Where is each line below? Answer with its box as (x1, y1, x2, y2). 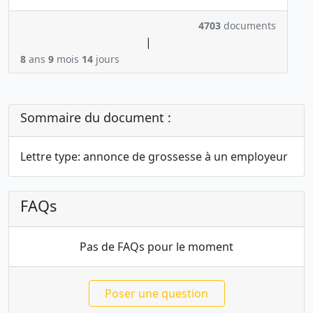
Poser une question (105, 286, 208, 302)
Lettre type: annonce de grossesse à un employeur (20, 149, 288, 165)
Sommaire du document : (20, 109, 171, 126)
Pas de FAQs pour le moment (80, 239, 233, 255)
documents (221, 19, 276, 33)
